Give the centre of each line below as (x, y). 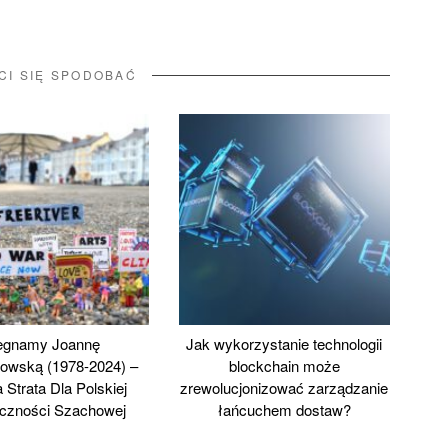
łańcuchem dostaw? (284, 409)
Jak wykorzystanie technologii (284, 343)
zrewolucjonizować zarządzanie (284, 387)
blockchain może (284, 365)
